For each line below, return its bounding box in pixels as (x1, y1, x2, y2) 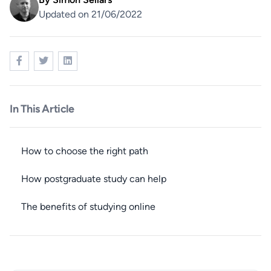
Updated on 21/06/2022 (39, 8, 142, 21)
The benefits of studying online (21, 201, 155, 213)
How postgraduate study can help (21, 173, 166, 185)
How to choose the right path (21, 145, 148, 157)
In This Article (10, 102, 74, 116)
